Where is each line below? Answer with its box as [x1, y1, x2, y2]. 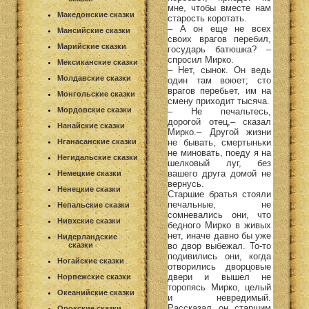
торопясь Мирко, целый [168, 281, 271, 292]
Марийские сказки [57, 42, 126, 50]
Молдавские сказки [57, 74, 131, 82]
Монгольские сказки [57, 90, 135, 98]
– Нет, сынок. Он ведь [168, 64, 271, 75]
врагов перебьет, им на [168, 85, 271, 96]
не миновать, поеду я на [168, 147, 271, 158]
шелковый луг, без [168, 157, 271, 168]
